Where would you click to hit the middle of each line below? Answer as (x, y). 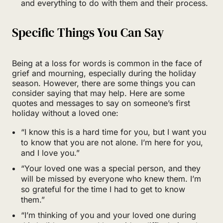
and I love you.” (50, 153)
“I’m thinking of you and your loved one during (109, 215)
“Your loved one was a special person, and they (111, 168)
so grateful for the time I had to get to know (103, 189)
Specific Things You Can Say (88, 32)
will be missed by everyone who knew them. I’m (111, 178)
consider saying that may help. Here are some (98, 93)
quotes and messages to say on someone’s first (101, 103)
